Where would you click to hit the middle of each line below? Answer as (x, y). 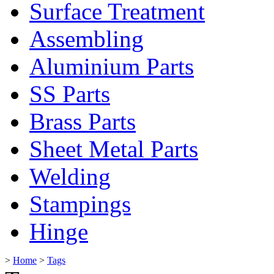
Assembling (87, 39)
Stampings (80, 204)
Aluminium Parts (112, 66)
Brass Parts (83, 121)
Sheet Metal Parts (114, 149)
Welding (70, 176)
